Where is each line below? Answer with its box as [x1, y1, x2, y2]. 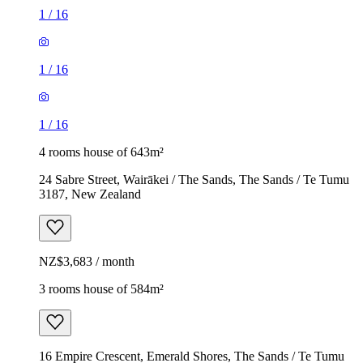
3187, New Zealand [39, 186, 141, 201]
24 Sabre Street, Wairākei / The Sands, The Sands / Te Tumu [39, 172, 349, 186]
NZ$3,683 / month [39, 254, 135, 268]
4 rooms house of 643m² [39, 144, 164, 159]
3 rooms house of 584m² [39, 281, 164, 296]
